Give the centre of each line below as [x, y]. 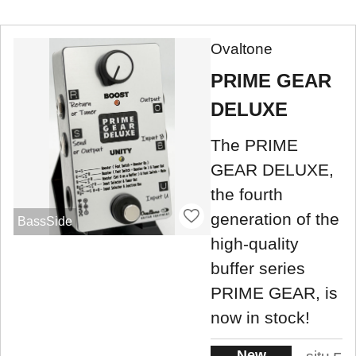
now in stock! [260, 318]
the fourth [247, 195]
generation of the [275, 219]
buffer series [258, 269]
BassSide [44, 222]
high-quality [255, 244]
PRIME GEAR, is [274, 293]
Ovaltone [242, 49]
